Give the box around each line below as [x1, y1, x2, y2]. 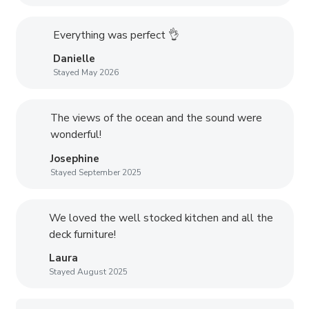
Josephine [50, 151, 100, 166]
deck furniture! [49, 226, 117, 242]
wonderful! [50, 127, 102, 143]
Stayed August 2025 [49, 266, 128, 277]
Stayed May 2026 [52, 67, 119, 79]
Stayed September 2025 [50, 166, 142, 178]
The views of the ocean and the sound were [50, 110, 263, 126]
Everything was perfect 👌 [52, 28, 179, 43]
